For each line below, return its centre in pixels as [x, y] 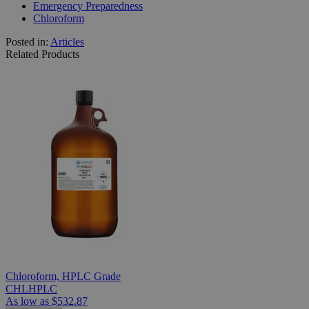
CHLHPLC [31, 288]
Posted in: [28, 41]
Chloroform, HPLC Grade [63, 276]
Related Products [42, 54]
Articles [67, 41]
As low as [27, 301]
